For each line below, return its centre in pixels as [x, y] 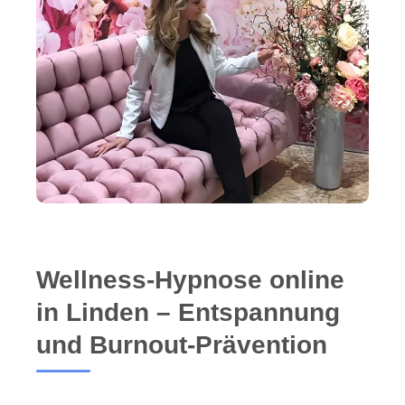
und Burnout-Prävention [182, 345]
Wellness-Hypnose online [190, 280]
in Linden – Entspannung [188, 313]
